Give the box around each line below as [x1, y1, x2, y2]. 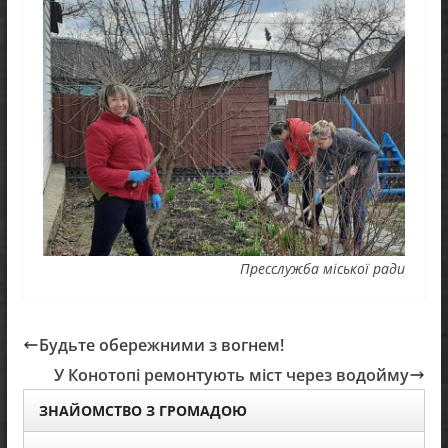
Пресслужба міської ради [240, 258, 406, 278]
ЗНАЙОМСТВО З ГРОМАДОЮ [38, 400, 247, 420]
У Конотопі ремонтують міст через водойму [54, 363, 410, 386]
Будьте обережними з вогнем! [38, 333, 284, 356]
